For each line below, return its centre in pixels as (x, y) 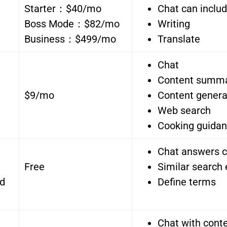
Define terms (187, 182)
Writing (174, 24)
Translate (179, 39)
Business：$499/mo (70, 39)
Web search (184, 111)
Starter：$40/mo (63, 9)
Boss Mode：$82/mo (72, 24)
